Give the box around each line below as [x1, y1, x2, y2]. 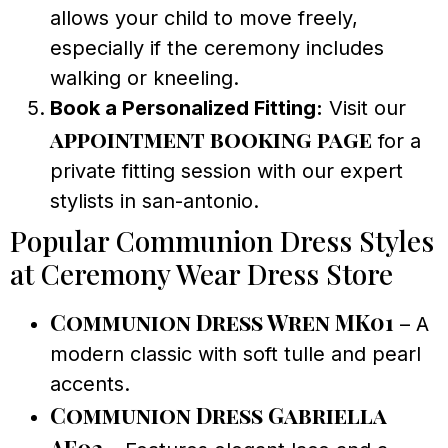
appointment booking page [50, 123, 372, 154]
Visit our [323, 95, 406, 120]
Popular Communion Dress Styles [10, 221, 434, 259]
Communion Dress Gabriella [50, 399, 386, 430]
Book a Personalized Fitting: [50, 95, 323, 120]
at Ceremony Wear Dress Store [10, 254, 393, 292]
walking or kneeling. [50, 65, 239, 90]
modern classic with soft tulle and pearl [50, 341, 421, 366]
